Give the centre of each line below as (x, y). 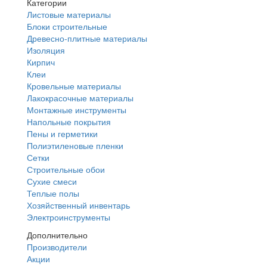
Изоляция (46, 50)
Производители (57, 247)
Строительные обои (66, 169)
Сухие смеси (52, 181)
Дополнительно (57, 235)
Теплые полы (53, 193)
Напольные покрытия (69, 122)
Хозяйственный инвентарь (78, 205)
